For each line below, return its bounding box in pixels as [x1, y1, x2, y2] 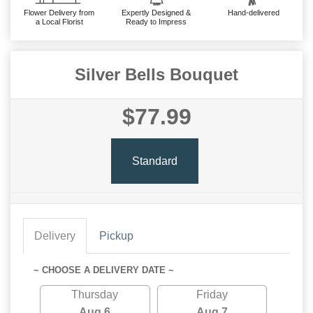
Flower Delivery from [24, 8, 95, 17]
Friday [196, 289, 228, 300]
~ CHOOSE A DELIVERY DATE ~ [34, 265, 174, 275]
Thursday [71, 289, 119, 300]
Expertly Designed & [122, 8, 191, 17]
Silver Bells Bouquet [75, 65, 238, 84]
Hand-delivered [228, 8, 280, 17]
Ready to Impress [126, 17, 187, 26]
